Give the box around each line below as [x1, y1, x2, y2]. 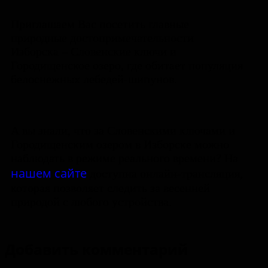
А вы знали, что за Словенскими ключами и [11, 124, 235, 137]
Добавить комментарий [5, 239, 188, 259]
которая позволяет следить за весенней [11, 181, 210, 194]
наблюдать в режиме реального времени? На [11, 151, 238, 165]
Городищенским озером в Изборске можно [11, 138, 229, 151]
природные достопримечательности [11, 31, 194, 44]
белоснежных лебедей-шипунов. [11, 72, 177, 86]
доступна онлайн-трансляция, [87, 167, 243, 180]
